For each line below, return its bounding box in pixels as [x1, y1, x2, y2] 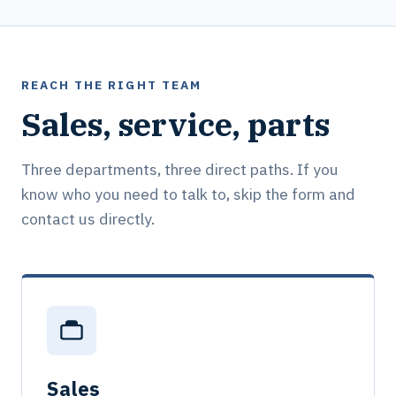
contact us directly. [21, 209, 155, 229]
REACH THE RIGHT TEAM [21, 77, 202, 93]
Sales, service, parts [21, 103, 330, 145]
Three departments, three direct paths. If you [21, 159, 339, 179]
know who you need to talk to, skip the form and [21, 184, 355, 204]
